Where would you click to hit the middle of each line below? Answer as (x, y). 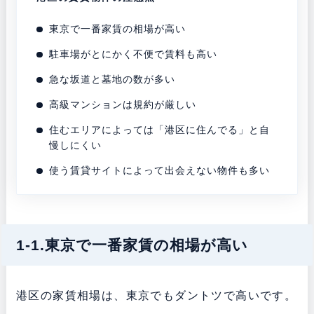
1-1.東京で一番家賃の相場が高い (132, 245)
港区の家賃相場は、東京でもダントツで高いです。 (156, 295)
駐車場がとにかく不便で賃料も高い (134, 54)
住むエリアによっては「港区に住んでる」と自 (160, 130)
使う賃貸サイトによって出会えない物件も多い (160, 171)
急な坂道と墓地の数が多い (112, 80)
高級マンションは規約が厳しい (123, 105)
